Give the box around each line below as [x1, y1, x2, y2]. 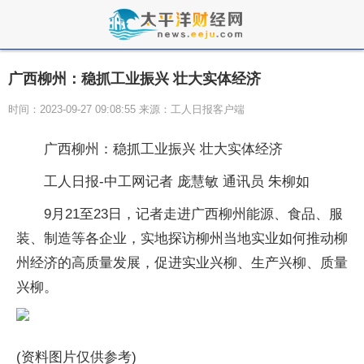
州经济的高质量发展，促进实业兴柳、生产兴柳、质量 [16, 255, 348, 271]
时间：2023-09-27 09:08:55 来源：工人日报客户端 [8, 103, 245, 115]
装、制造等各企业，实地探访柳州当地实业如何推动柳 [16, 231, 348, 246]
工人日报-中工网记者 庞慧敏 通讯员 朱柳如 [44, 174, 310, 189]
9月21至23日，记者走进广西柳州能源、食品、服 [44, 206, 343, 222]
